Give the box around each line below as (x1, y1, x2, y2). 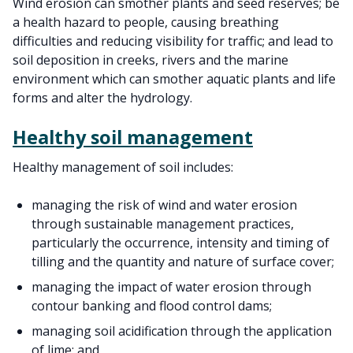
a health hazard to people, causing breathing (13, 13, 279, 31)
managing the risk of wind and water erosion (32, 196, 297, 214)
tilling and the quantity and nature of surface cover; (32, 253, 334, 270)
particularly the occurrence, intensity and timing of (32, 234, 329, 251)
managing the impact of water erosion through (32, 278, 311, 295)
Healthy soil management (13, 124, 253, 150)
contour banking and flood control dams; (32, 297, 272, 314)
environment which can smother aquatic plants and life (13, 70, 336, 87)
